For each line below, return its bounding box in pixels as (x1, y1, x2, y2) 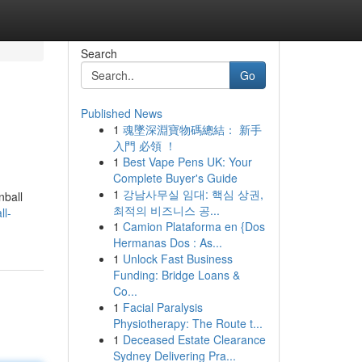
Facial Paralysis (122, 299, 203, 315)
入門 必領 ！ (112, 137, 176, 154)
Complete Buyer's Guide (112, 170, 238, 186)
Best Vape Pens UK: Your (122, 154, 252, 170)
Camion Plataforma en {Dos (122, 218, 265, 234)
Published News (80, 105, 162, 121)
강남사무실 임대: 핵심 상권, (122, 186, 263, 202)
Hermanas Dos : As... (112, 234, 222, 250)
